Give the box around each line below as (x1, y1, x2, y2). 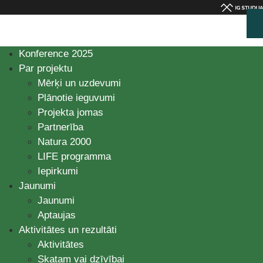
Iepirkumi (38, 165, 78, 177)
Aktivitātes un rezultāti (19, 224, 117, 235)
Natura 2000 (38, 136, 91, 147)
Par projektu (19, 62, 72, 74)
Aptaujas (38, 209, 76, 221)
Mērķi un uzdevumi (38, 77, 121, 89)
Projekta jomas (38, 106, 103, 118)
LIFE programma (38, 150, 111, 162)
